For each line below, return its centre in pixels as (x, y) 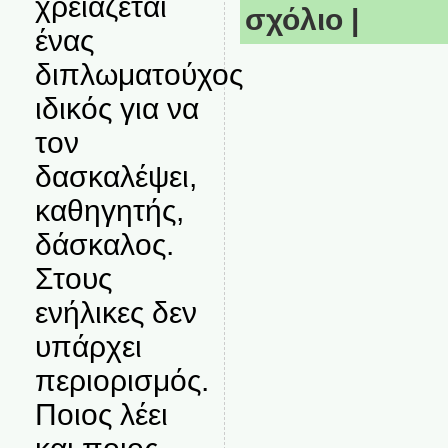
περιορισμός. (121, 380)
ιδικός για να (116, 108)
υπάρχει (88, 346)
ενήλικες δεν (115, 312)
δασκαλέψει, (115, 176)
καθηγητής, (109, 210)
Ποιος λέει (101, 414)
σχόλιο (293, 19)
